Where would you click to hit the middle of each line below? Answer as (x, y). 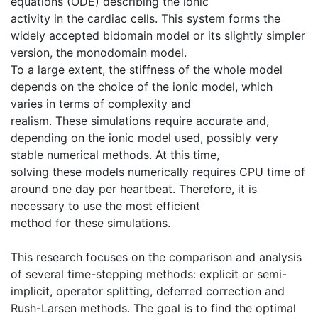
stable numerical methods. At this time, (115, 154)
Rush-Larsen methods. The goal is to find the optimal (153, 308)
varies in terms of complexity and (101, 103)
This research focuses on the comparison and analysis (156, 257)
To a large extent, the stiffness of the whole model (147, 69)
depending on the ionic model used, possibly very (144, 137)
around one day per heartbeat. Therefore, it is (134, 188)
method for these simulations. (91, 223)
